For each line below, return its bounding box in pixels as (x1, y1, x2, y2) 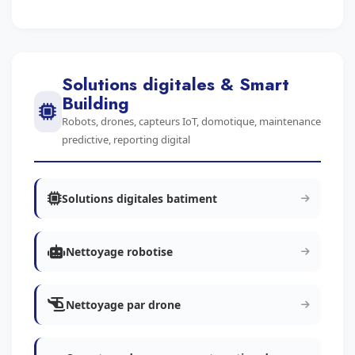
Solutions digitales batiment (62, 191, 217, 206)
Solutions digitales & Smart (61, 71, 289, 97)
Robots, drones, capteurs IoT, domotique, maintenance (61, 114, 321, 128)
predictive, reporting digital (61, 132, 190, 147)
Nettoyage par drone (66, 297, 181, 312)
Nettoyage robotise (66, 244, 173, 259)
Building (61, 90, 129, 116)
